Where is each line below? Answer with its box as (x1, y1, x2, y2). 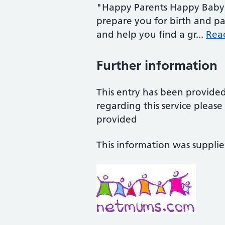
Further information (96, 57, 217, 73)
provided (96, 114, 137, 125)
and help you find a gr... (96, 29, 206, 40)
